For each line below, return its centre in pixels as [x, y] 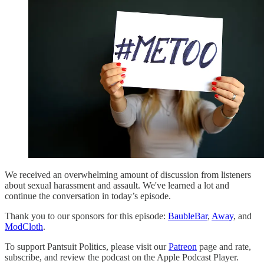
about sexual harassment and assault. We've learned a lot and [117, 186]
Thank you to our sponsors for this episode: [86, 216]
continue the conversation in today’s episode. [89, 196]
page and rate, [224, 247]
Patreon [183, 247]
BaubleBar [188, 216]
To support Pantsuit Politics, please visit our [87, 247]
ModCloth [24, 227]
